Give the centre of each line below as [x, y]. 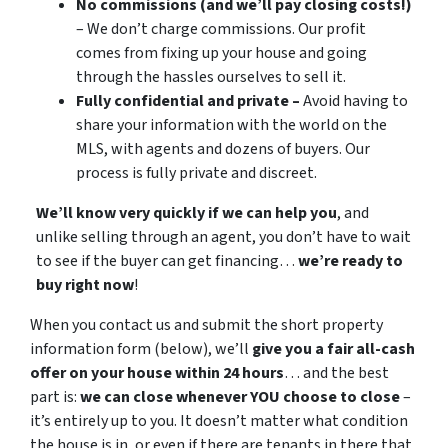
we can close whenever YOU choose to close [240, 397]
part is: [55, 397]
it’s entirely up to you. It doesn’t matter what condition [219, 421]
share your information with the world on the [231, 125]
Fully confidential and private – [189, 101]
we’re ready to [350, 261]
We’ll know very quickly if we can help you [186, 213]
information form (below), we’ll [141, 349]
